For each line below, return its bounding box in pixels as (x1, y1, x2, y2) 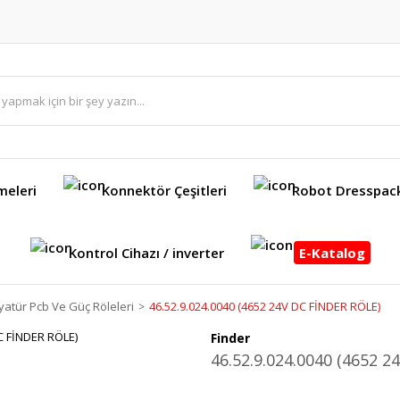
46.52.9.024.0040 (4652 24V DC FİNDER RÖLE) (149, 298, 380, 314)
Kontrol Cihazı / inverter (68, 244, 224, 262)
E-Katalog (298, 244, 365, 262)
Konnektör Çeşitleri (101, 181, 227, 199)
